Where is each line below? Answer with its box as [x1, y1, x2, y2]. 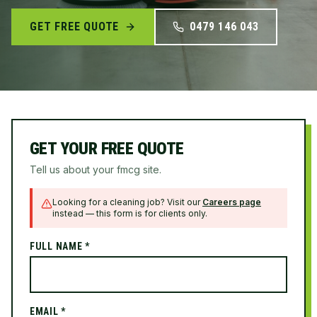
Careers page [202, 197, 261, 207]
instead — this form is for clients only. [52, 208, 207, 219]
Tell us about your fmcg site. [30, 163, 161, 175]
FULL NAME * [30, 241, 90, 252]
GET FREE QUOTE [30, 20, 120, 33]
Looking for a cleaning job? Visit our [52, 197, 200, 207]
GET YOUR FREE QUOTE [30, 139, 184, 158]
